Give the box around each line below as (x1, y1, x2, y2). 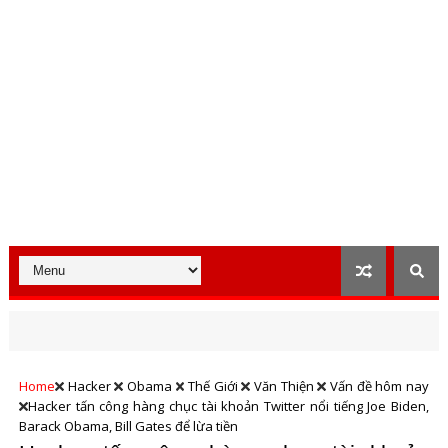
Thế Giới (188, 377, 238, 395)
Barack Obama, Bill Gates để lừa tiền (18, 417, 238, 435)
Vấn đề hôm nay (330, 377, 430, 395)
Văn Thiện (254, 377, 314, 395)
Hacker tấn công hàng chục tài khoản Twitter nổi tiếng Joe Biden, (27, 397, 430, 415)
